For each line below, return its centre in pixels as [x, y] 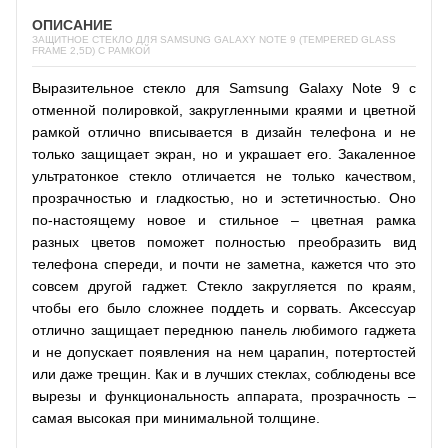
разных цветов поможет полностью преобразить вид [224, 241]
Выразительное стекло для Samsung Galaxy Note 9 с [224, 87]
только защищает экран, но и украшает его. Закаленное [224, 153]
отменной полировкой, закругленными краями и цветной [224, 109]
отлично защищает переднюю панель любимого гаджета [224, 329]
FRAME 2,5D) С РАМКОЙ [91, 50]
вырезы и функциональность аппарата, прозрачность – [224, 395]
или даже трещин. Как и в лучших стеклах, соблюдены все [224, 373]
